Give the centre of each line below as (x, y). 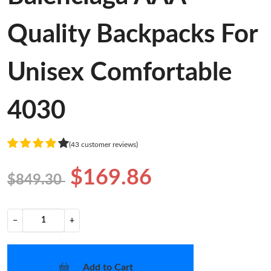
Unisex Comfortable (119, 73)
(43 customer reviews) (103, 144)
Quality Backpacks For (132, 34)
